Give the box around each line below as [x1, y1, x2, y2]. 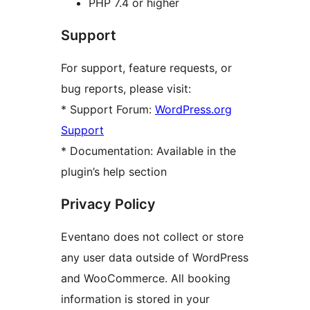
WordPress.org [155, 102, 232, 116]
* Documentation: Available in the [61, 143, 236, 158]
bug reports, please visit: [61, 81, 191, 95]
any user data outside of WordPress [61, 250, 248, 264]
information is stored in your [61, 291, 210, 306]
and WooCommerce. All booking [61, 271, 230, 285]
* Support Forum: [61, 102, 155, 116]
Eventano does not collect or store [61, 229, 244, 244]
